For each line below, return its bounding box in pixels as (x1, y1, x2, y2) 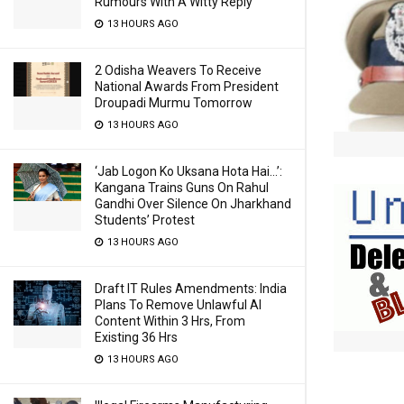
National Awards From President (95, 79, 279, 94)
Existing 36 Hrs (95, 330, 178, 344)
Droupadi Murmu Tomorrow (95, 96, 252, 110)
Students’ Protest (95, 213, 195, 227)
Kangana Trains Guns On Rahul (95, 180, 269, 195)
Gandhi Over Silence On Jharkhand (95, 197, 291, 211)
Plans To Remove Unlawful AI (95, 298, 262, 312)
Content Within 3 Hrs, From (95, 314, 245, 328)
